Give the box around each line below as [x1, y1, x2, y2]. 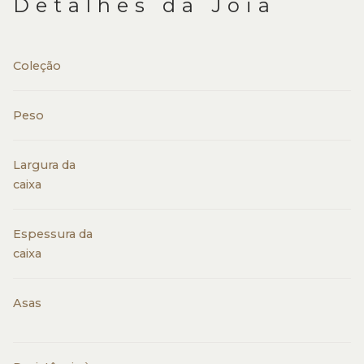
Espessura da [13, 227, 93, 241]
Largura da [13, 158, 76, 172]
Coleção [13, 58, 61, 73]
